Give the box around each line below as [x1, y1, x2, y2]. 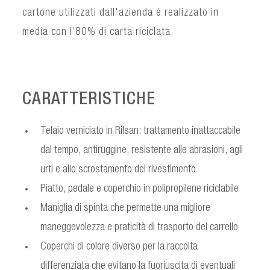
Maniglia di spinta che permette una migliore [40, 202, 211, 214]
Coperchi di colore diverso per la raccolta [40, 241, 198, 253]
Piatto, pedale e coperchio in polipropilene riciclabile [40, 183, 239, 195]
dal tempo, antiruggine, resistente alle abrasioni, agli [40, 145, 243, 156]
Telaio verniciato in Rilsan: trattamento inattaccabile [40, 125, 241, 137]
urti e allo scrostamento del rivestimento [40, 164, 196, 175]
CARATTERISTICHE [22, 92, 156, 109]
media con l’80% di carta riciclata [22, 27, 171, 38]
